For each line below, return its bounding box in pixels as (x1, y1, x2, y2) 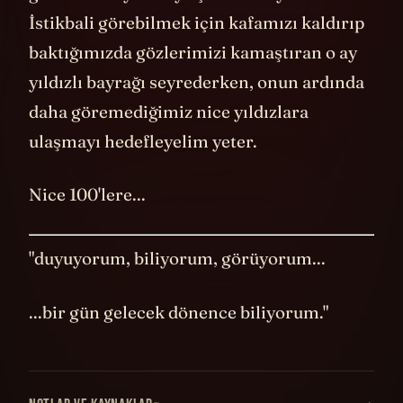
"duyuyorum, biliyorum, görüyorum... (29, 247, 326, 270)
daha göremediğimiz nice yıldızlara (29, 100, 309, 122)
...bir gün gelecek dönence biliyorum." (29, 300, 328, 323)
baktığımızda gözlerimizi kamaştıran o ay (29, 40, 357, 63)
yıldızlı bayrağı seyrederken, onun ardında (29, 70, 364, 93)
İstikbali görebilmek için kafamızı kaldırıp (29, 11, 364, 33)
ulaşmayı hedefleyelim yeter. (29, 130, 257, 152)
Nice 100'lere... (29, 184, 146, 206)
